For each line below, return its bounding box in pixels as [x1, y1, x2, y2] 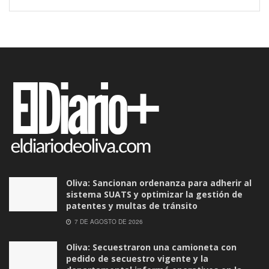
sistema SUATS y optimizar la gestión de [66, 188, 243, 200]
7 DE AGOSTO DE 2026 [73, 217, 143, 226]
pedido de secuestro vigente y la [66, 252, 208, 264]
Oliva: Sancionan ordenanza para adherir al [66, 177, 252, 189]
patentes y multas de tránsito [66, 199, 198, 211]
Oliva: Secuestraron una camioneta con [66, 241, 237, 253]
